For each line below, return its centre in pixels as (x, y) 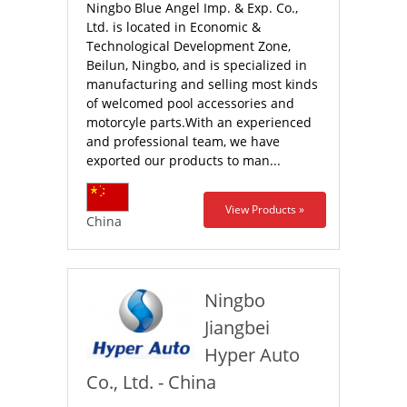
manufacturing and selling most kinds (202, 84)
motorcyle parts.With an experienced (199, 122)
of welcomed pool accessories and (190, 103)
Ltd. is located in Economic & (174, 27)
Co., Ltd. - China (151, 382)
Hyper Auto (252, 355)
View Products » (265, 209)
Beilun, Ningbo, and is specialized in (197, 65)
